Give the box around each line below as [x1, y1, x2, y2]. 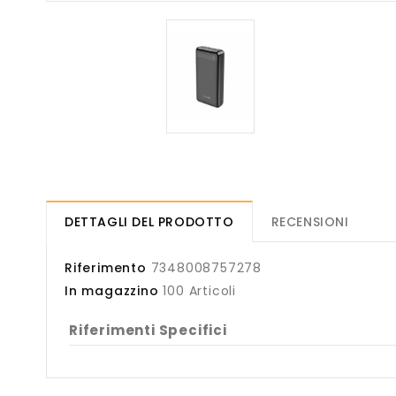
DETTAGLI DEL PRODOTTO [65, 213, 234, 232]
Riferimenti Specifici [69, 321, 227, 340]
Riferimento [65, 259, 147, 278]
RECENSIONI [270, 213, 349, 232]
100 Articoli [163, 282, 237, 301]
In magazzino [65, 282, 159, 301]
